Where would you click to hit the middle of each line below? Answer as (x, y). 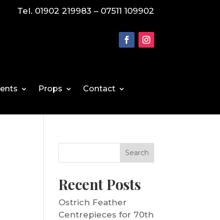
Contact (99, 89)
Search (137, 153)
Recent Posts (100, 184)
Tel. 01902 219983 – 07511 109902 (85, 11)
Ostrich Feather (93, 203)
